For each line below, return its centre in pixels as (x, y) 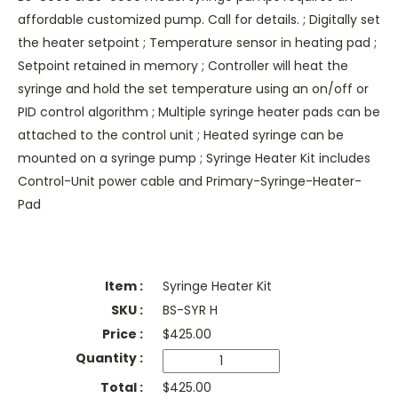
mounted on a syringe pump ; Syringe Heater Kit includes (194, 159)
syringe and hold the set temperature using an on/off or (193, 89)
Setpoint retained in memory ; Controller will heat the (183, 66)
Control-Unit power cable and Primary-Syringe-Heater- (190, 182)
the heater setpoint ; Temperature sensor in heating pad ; (197, 43)
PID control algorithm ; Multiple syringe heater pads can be (199, 112)
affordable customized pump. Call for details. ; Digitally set (199, 20)
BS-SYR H (190, 310)
